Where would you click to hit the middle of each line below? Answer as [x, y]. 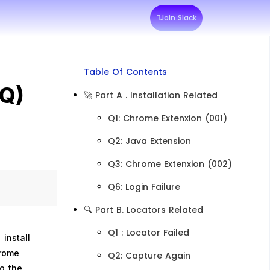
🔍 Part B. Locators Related [143, 210]
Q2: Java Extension [149, 141]
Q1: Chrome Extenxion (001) [167, 118]
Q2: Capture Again [149, 256]
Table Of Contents [125, 72]
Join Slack [179, 18]
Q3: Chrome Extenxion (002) [170, 164]
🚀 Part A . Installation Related [150, 95]
